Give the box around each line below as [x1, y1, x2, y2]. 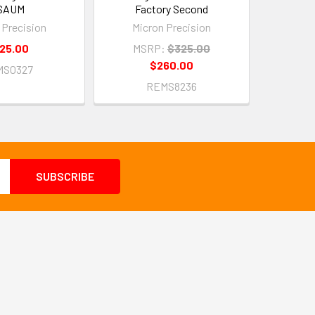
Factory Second [135, 2, 208, 15]
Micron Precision [132, 20, 211, 34]
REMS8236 [146, 79, 197, 93]
